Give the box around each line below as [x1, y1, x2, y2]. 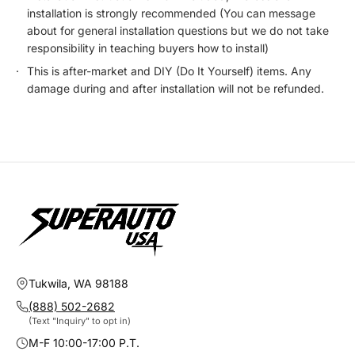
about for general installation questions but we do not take [27, 23, 329, 37]
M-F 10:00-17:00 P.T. [29, 335, 139, 349]
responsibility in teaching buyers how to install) [27, 40, 269, 55]
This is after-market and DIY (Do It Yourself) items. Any [27, 63, 311, 78]
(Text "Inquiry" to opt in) [29, 315, 131, 326]
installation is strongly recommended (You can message [27, 6, 315, 20]
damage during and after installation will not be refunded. [27, 81, 324, 95]
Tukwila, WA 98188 [29, 276, 128, 290]
